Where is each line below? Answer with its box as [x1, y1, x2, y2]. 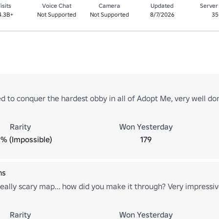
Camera [99, 1, 121, 9]
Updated [151, 1, 174, 9]
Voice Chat [42, 1, 72, 9]
